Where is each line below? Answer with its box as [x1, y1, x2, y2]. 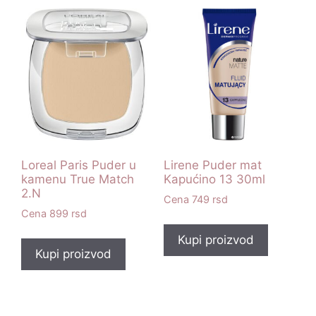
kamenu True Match [21, 172, 134, 187]
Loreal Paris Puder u [21, 158, 136, 173]
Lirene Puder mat [163, 158, 262, 173]
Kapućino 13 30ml [163, 172, 265, 187]
